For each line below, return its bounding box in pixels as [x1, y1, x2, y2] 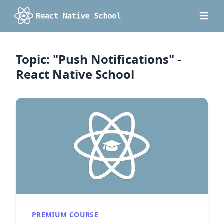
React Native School [16, 66, 134, 82]
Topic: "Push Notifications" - [16, 51, 181, 67]
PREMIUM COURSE [32, 210, 98, 219]
